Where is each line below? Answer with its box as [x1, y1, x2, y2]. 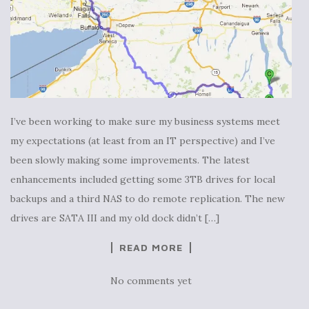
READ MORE [119, 241, 183, 254]
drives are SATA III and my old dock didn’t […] [10, 212, 219, 225]
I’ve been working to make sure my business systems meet [10, 115, 280, 128]
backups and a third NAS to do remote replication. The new [10, 192, 285, 206]
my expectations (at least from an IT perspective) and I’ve [10, 134, 275, 148]
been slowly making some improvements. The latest [10, 154, 250, 167]
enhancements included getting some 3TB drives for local [10, 173, 275, 186]
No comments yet [110, 275, 192, 288]
